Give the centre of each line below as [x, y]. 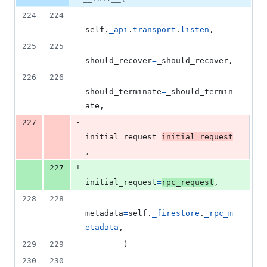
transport [154, 30]
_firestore [176, 213]
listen [195, 30]
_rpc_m [219, 213]
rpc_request [188, 182]
